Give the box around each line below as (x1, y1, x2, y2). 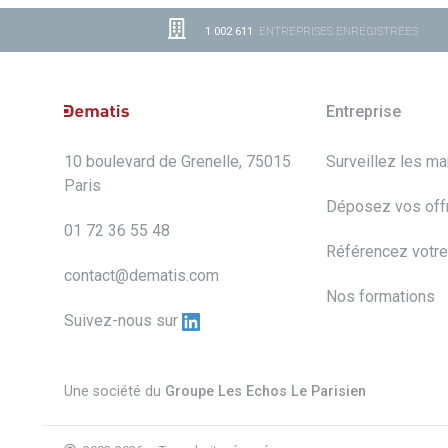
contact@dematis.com (64, 266, 219, 286)
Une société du (64, 383, 165, 401)
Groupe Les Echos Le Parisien (165, 383, 366, 401)
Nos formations (326, 287, 436, 307)
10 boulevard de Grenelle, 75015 (64, 152, 291, 172)
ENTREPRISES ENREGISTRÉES (253, 25, 418, 39)
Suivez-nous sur (64, 311, 182, 331)
